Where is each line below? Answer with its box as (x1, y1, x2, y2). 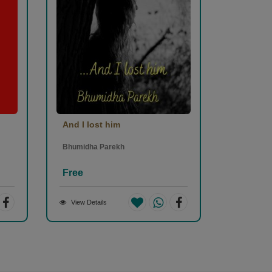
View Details (71, 199, 107, 206)
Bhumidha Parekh (63, 143, 124, 152)
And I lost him (63, 120, 120, 130)
